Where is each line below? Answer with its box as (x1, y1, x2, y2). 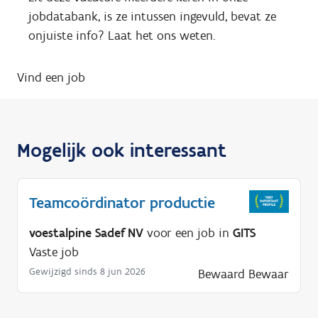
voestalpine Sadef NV (29, 224, 143, 241)
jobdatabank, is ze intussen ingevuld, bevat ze (28, 8, 276, 24)
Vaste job (29, 243, 79, 260)
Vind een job (17, 69, 85, 85)
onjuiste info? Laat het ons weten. (28, 27, 215, 43)
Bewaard (198, 265, 245, 282)
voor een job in (143, 224, 233, 241)
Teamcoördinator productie (29, 192, 215, 212)
